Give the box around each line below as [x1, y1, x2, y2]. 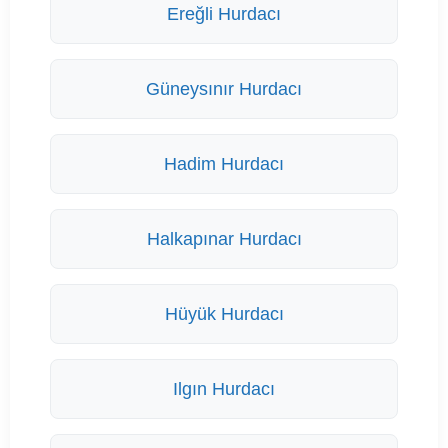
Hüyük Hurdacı [164, 304, 284, 325]
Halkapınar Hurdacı [146, 229, 302, 250]
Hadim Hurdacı [164, 154, 284, 175]
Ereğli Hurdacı [167, 4, 281, 25]
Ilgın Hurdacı [173, 379, 275, 400]
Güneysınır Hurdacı [146, 79, 302, 100]
